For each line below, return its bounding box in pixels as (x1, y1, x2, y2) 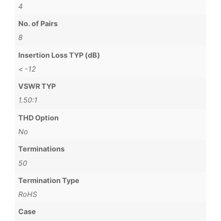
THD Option (18, 113, 59, 122)
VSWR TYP (18, 82, 56, 91)
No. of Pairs (18, 19, 58, 28)
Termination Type (18, 176, 80, 184)
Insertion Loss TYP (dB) (18, 50, 101, 59)
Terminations (18, 145, 65, 153)
